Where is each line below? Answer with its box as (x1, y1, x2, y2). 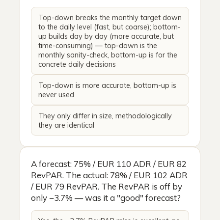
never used (38, 89, 74, 99)
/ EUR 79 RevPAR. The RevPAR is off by (31, 181, 182, 192)
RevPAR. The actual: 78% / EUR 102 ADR (31, 169, 188, 180)
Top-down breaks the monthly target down (38, 12, 182, 22)
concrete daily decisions (38, 59, 116, 69)
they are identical (38, 120, 94, 130)
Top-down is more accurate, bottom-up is (38, 80, 176, 90)
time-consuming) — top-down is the (38, 40, 157, 50)
